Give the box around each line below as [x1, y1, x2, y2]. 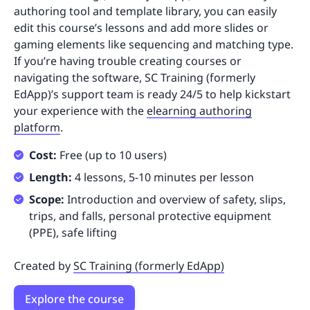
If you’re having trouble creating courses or [14, 53, 241, 69]
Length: [29, 170, 75, 185]
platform [14, 120, 60, 136]
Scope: [29, 192, 67, 208]
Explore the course [25, 291, 124, 307]
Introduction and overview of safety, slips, [67, 192, 286, 208]
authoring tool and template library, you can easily [14, 3, 277, 19]
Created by [14, 258, 73, 274]
